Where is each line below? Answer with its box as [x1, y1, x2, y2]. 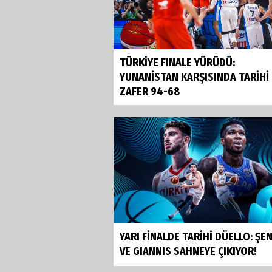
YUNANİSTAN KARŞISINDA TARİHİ [120, 70, 269, 84]
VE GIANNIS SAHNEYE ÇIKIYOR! [120, 244, 257, 258]
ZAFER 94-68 [120, 85, 180, 99]
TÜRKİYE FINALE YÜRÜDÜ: [120, 56, 235, 70]
